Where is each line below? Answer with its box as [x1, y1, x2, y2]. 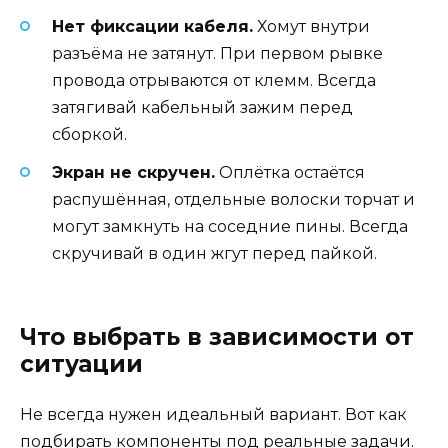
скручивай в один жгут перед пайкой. [52, 244, 377, 264]
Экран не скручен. [52, 163, 215, 183]
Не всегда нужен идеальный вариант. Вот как [20, 405, 407, 425]
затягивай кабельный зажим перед [52, 97, 353, 117]
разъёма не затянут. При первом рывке [52, 43, 383, 63]
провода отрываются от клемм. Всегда [52, 70, 376, 90]
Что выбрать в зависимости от [20, 323, 414, 352]
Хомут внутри [253, 16, 370, 36]
